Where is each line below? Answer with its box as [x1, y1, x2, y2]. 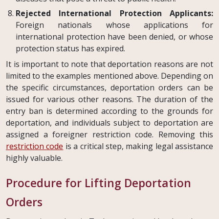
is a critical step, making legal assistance [63, 140, 213, 152]
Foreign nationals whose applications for [16, 19, 213, 30]
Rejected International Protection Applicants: [16, 7, 213, 19]
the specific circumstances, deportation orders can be [6, 82, 213, 93]
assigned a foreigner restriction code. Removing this [6, 129, 213, 140]
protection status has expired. [16, 43, 125, 54]
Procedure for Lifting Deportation [6, 175, 191, 191]
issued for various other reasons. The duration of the [6, 93, 213, 105]
